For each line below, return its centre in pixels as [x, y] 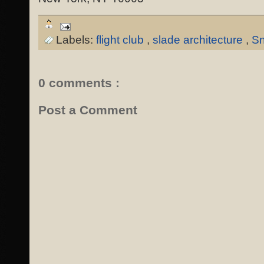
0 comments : [79, 83]
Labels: [76, 40]
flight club [121, 40]
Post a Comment [88, 110]
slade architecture [199, 40]
